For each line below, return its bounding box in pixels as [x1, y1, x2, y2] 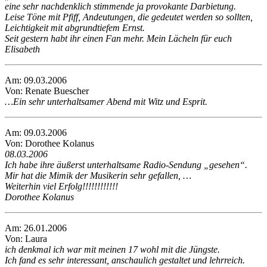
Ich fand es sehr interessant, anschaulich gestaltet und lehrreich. [5, 255, 245, 266]
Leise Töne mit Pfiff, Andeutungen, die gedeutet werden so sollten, [5, 12, 253, 23]
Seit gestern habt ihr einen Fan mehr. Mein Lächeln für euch [5, 33, 232, 44]
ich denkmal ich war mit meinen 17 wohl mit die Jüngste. [5, 244, 220, 255]
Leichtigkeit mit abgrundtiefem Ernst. [5, 23, 145, 33]
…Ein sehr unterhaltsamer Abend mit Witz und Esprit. [5, 97, 207, 107]
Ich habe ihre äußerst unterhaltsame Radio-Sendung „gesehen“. [5, 160, 247, 170]
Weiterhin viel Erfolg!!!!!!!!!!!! [5, 181, 118, 192]
